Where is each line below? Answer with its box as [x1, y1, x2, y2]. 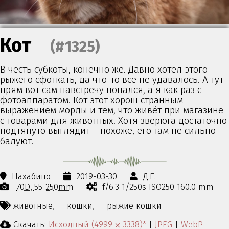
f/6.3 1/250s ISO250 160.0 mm [102, 181, 214, 192]
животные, [13, 200, 54, 211]
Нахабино [12, 171, 51, 182]
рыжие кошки [107, 200, 162, 211]
